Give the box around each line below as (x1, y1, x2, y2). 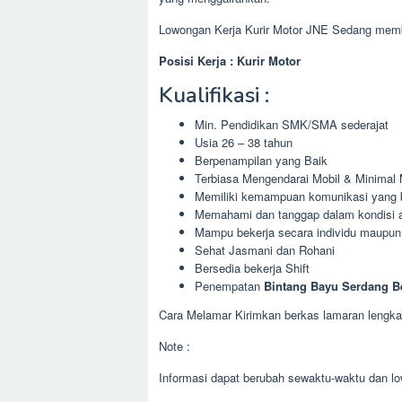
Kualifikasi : (159, 81, 269, 109)
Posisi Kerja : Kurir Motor (159, 52, 301, 69)
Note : (159, 336, 190, 354)
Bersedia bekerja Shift (195, 259, 310, 276)
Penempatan (195, 277, 264, 294)
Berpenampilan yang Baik (195, 152, 328, 169)
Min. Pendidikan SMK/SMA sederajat (195, 116, 389, 133)
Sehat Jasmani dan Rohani (195, 241, 335, 258)
